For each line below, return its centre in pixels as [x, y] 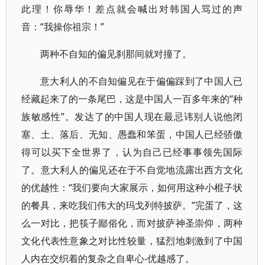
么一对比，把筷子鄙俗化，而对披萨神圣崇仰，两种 [132, 223]
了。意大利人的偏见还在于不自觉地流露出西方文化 [132, 170]
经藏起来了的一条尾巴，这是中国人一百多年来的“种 [132, 99]
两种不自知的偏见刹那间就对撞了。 [116, 54]
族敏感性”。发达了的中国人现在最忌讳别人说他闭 [132, 117]
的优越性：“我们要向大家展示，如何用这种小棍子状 [132, 188]
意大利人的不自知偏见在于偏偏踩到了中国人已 [142, 81]
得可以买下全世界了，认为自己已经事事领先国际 [132, 152]
